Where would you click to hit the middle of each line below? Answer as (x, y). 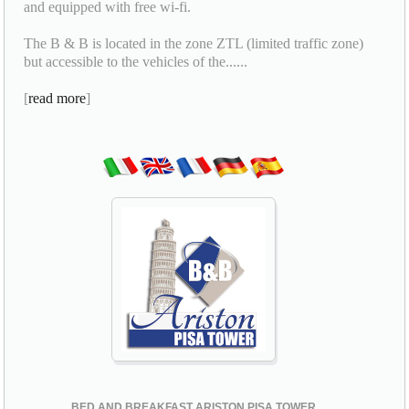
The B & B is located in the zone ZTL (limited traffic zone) (194, 43)
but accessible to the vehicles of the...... (136, 61)
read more (58, 98)
